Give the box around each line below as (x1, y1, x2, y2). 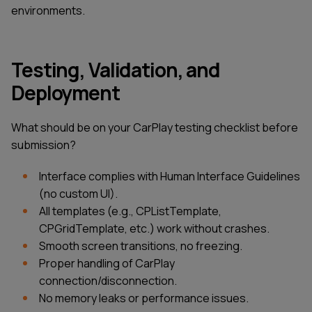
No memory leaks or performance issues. (39, 290, 249, 306)
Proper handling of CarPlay (39, 256, 175, 272)
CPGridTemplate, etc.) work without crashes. (39, 221, 270, 237)
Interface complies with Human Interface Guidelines (39, 169, 300, 185)
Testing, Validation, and (11, 56, 221, 83)
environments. (11, 2, 85, 18)
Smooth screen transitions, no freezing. (39, 238, 242, 254)
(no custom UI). (39, 186, 118, 202)
